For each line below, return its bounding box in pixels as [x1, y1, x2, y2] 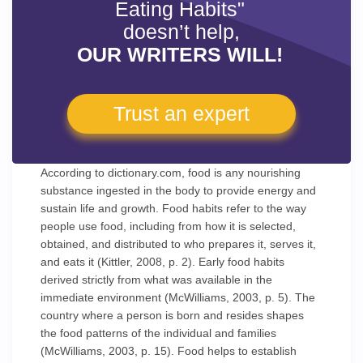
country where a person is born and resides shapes [41, 309, 304, 322]
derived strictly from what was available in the [41, 273, 272, 286]
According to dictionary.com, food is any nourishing [41, 166, 301, 179]
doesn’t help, [123, 20, 240, 43]
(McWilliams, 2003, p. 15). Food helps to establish [41, 344, 297, 357]
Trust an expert [113, 102, 250, 125]
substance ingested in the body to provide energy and [41, 184, 316, 197]
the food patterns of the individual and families [41, 327, 276, 340]
